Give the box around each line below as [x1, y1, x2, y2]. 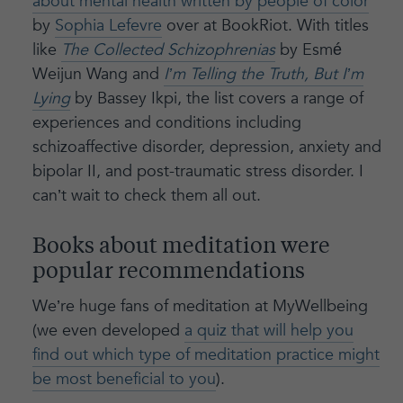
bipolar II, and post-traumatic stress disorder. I [31, 159, 363, 183]
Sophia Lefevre [54, 13, 162, 37]
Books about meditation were [31, 236, 330, 258]
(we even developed [31, 318, 184, 342]
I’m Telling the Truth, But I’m [163, 62, 363, 85]
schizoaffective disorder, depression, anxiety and [31, 135, 381, 158]
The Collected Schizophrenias [60, 38, 275, 61]
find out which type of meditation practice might [31, 343, 380, 366]
